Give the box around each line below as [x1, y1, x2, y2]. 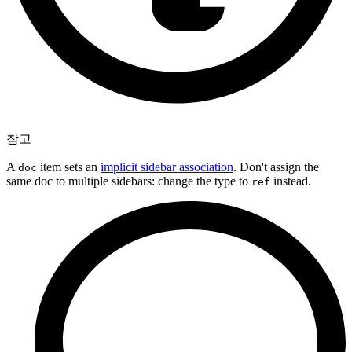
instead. [270, 174, 311, 189]
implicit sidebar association [101, 160, 233, 174]
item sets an [37, 160, 101, 174]
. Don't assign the [233, 160, 319, 174]
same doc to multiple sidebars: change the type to [6, 174, 251, 189]
